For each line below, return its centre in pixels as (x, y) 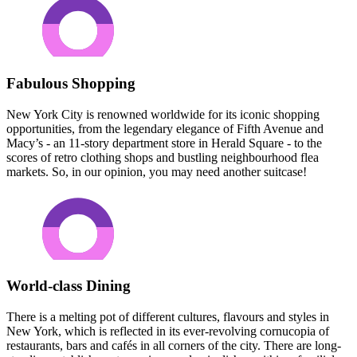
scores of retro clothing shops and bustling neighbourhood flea (163, 157)
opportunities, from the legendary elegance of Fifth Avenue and (165, 128)
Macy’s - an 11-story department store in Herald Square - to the (164, 143)
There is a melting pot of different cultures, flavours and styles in (168, 317)
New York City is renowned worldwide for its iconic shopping (163, 114)
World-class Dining (69, 286)
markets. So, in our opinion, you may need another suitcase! (157, 171)
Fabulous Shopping (71, 83)
